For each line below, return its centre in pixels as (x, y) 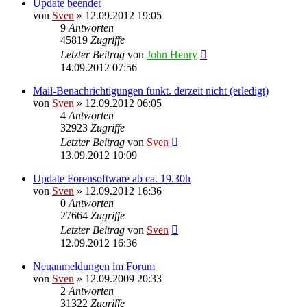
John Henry (172, 54)
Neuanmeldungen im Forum (94, 266)
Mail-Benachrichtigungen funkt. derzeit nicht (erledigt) (151, 90)
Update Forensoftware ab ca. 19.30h (112, 178)
